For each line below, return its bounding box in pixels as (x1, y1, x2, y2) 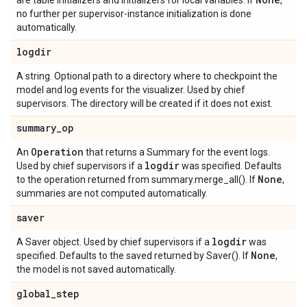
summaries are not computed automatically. (16, 188, 208, 199)
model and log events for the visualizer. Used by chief (16, 84, 245, 95)
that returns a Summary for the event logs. (84, 147, 270, 158)
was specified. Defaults (180, 160, 282, 171)
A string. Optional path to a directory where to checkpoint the (16, 71, 278, 82)
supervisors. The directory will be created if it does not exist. (16, 98, 273, 109)
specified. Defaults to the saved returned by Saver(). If (16, 250, 251, 261)
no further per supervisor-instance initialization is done (16, 8, 251, 19)
